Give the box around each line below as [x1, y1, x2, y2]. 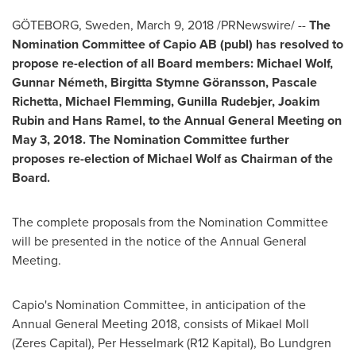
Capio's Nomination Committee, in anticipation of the [12, 296, 306, 314]
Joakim [278, 92, 320, 110]
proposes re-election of [12, 149, 147, 168]
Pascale [272, 73, 317, 91]
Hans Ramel [72, 111, 142, 130]
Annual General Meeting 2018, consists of [12, 315, 246, 333]
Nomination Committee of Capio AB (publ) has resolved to [12, 35, 343, 53]
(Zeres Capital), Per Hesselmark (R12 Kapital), [12, 334, 260, 352]
